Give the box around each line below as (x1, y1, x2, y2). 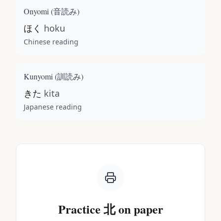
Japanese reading (24, 102, 82, 111)
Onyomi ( (24, 6, 53, 16)
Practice (58, 200, 104, 218)
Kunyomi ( (24, 71, 57, 81)
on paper (115, 200, 163, 218)
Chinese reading (24, 37, 78, 46)
